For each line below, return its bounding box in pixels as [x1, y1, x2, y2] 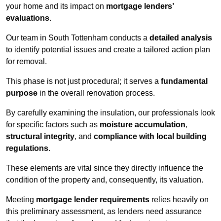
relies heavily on [149, 195, 209, 204]
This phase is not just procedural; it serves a [6, 77, 161, 86]
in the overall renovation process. [37, 89, 155, 98]
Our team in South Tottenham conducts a [6, 34, 149, 42]
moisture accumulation [100, 120, 185, 129]
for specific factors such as [6, 120, 100, 129]
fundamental [161, 77, 208, 86]
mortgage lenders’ [106, 2, 174, 11]
